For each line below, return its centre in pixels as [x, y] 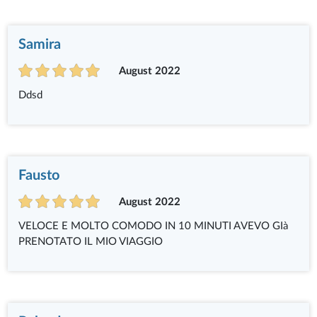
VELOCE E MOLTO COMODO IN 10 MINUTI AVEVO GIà [154, 226]
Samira [40, 44]
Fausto [39, 175]
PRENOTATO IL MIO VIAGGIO [91, 241]
